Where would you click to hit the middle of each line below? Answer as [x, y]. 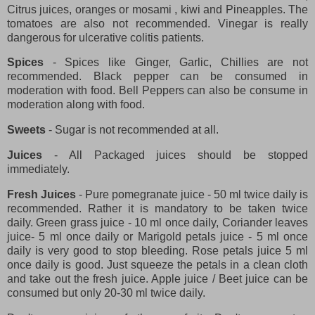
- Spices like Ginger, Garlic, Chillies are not [176, 63]
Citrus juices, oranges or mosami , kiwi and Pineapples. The [157, 9]
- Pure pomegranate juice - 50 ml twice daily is [192, 194]
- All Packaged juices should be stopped [181, 155]
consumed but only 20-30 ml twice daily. [106, 292]
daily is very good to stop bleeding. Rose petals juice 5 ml [157, 250]
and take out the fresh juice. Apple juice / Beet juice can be [157, 278]
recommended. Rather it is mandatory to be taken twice [157, 208]
